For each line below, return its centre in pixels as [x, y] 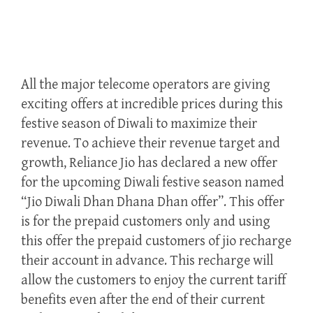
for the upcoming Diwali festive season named [153, 183]
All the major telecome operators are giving [146, 85]
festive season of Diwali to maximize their [139, 124]
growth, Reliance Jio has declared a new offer [149, 163]
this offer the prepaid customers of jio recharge [156, 242]
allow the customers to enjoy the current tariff [153, 281]
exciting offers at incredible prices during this [152, 105]
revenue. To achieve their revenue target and [151, 144]
